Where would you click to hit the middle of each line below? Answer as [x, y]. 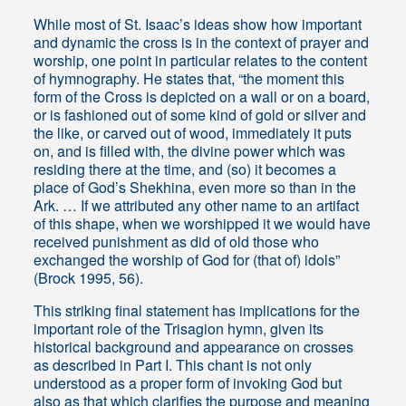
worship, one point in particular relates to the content [201, 61]
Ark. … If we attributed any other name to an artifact [197, 206]
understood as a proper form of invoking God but [188, 383]
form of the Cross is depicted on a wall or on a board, [202, 97]
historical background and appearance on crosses [194, 347]
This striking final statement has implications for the [197, 311]
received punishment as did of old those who [177, 242]
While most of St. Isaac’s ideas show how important [198, 24]
